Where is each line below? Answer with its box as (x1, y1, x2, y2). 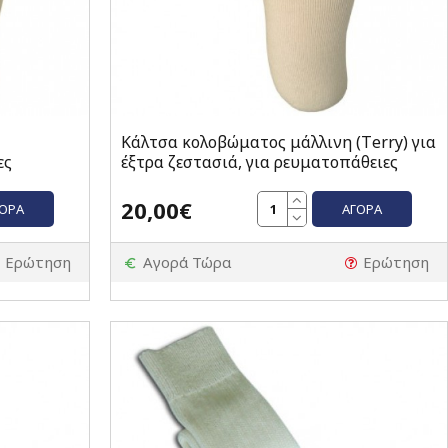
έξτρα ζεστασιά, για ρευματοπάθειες (120, 151, 398, 174)
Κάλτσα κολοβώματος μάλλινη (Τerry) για (120, 131, 436, 154)
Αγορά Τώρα (142, 252, 231, 273)
